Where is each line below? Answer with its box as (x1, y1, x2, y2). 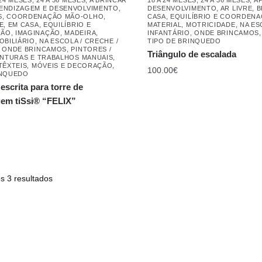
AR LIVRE (220, 4, 253, 12)
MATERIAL (147, 20, 182, 28)
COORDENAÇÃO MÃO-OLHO (6, 12, 104, 20)
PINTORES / (71, 45, 112, 53)
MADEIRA (64, 29, 96, 36)
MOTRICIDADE (185, 20, 236, 28)
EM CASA (8, 20, 39, 28)
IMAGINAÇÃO (15, 29, 60, 36)
